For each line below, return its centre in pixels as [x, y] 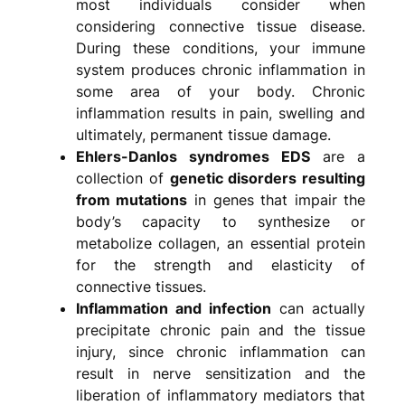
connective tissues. [141, 287]
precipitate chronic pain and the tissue [221, 330]
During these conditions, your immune [221, 48]
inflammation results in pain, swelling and [221, 113]
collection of [122, 179]
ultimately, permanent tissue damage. [203, 135]
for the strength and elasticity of [221, 265]
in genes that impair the [277, 200]
